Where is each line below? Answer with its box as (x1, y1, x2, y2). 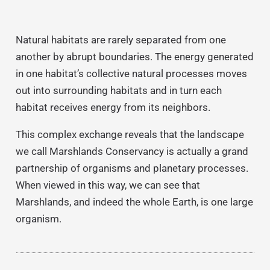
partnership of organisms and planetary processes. (15, 162, 248, 174)
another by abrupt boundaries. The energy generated (15, 50, 254, 63)
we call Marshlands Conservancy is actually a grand (15, 145, 248, 157)
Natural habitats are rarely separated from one (15, 33, 226, 46)
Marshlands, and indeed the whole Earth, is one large (15, 195, 253, 208)
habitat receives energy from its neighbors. (15, 101, 210, 113)
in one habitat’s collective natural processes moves (15, 67, 247, 80)
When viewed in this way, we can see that (15, 178, 200, 191)
